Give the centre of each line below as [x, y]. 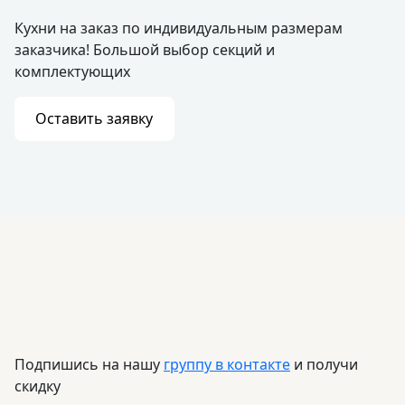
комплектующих [72, 71]
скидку [38, 386]
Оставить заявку [94, 119]
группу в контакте [227, 365]
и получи [324, 365]
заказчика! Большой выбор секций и [145, 49]
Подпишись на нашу [89, 365]
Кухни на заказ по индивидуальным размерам [179, 28]
